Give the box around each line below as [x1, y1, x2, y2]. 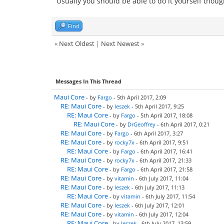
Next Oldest [59, 39, 94, 48]
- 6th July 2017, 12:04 [134, 210, 188, 218]
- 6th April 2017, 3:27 [129, 129, 183, 137]
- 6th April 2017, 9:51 [134, 138, 188, 146]
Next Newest [101, 39, 139, 48]
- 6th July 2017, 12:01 [130, 201, 184, 209]
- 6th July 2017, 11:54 [140, 192, 195, 200]
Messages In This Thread [55, 77, 121, 85]
